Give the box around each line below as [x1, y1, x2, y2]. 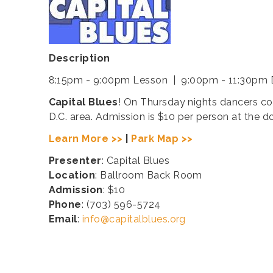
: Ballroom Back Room [95, 169, 202, 182]
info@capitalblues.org [82, 213, 186, 225]
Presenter [48, 155, 102, 167]
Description [48, 52, 110, 65]
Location [48, 169, 96, 182]
